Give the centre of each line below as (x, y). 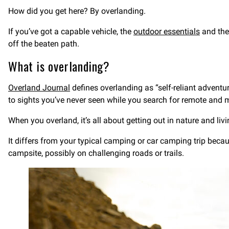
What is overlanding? (59, 66)
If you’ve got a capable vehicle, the (71, 31)
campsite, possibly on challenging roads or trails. (96, 153)
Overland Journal (39, 88)
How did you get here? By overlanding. (77, 11)
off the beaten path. (44, 44)
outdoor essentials (167, 31)
